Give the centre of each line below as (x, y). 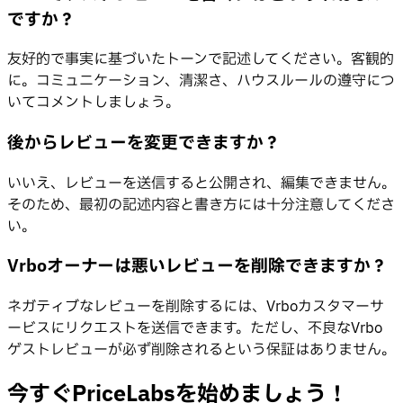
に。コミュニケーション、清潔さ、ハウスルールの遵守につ (201, 81)
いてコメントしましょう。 (94, 103)
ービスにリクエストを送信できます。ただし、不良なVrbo (195, 329)
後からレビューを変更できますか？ (144, 143)
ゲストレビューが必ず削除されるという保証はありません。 (201, 350)
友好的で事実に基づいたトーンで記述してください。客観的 (201, 60)
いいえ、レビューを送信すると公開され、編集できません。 (201, 183)
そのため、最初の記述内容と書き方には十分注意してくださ (201, 205)
